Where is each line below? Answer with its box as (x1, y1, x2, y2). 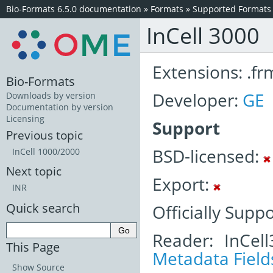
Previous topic (6, 127, 83, 143)
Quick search (6, 199, 80, 217)
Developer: (152, 88, 243, 112)
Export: (152, 172, 213, 196)
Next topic (6, 163, 62, 179)
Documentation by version (6, 101, 113, 113)
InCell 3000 (146, 20, 260, 51)
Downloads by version (6, 90, 96, 102)
